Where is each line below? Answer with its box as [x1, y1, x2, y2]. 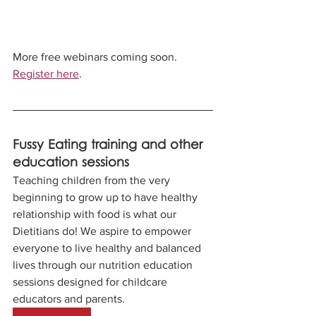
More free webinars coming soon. [13, 50, 180, 63]
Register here [13, 67, 79, 80]
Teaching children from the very [13, 174, 173, 186]
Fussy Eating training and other [13, 136, 207, 154]
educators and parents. [13, 292, 128, 305]
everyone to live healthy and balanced [13, 241, 204, 254]
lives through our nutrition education [13, 258, 195, 271]
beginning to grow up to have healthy [13, 190, 200, 203]
